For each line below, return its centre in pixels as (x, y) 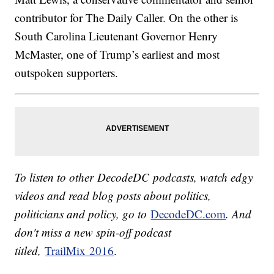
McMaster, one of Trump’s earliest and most (117, 54)
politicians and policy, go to (83, 213)
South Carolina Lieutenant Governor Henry (117, 35)
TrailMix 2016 (80, 250)
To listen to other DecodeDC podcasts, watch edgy (134, 177)
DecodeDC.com (188, 213)
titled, (30, 250)
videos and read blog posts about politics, (113, 195)
